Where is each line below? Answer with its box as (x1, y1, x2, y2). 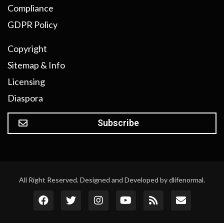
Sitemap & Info (7, 59, 65, 71)
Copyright (7, 43, 47, 54)
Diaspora (7, 92, 43, 104)
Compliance (7, 2, 53, 14)
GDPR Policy (7, 19, 57, 30)
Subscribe (97, 117, 139, 128)
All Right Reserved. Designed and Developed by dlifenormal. (19, 175, 205, 184)
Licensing (7, 76, 45, 87)
